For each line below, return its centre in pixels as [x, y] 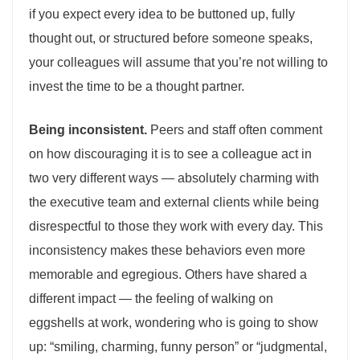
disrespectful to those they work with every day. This [176, 226]
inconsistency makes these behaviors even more [167, 250]
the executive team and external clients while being [174, 202]
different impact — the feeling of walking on [151, 299]
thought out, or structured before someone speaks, [171, 38]
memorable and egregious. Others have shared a [168, 274]
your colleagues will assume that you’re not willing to [178, 62]
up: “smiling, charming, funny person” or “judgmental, [178, 347]
